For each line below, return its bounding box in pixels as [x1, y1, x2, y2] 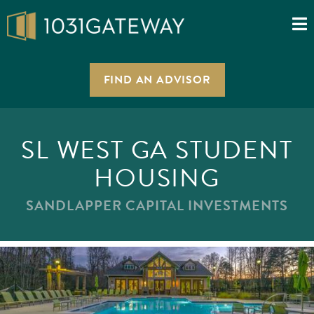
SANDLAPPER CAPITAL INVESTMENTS [26, 195, 288, 216]
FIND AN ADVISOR [103, 71, 211, 88]
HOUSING [94, 159, 220, 196]
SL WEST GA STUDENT [21, 131, 293, 168]
